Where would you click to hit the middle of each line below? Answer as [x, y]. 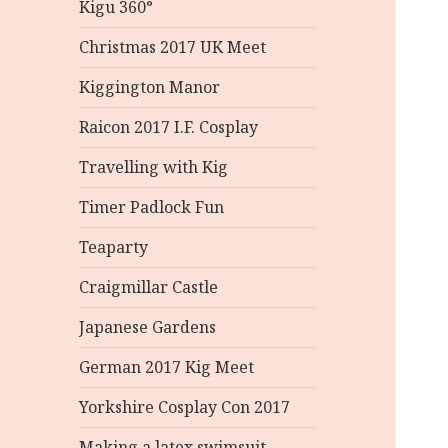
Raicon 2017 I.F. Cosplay [169, 127]
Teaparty [114, 247]
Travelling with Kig [154, 167]
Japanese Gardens [148, 327]
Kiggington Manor [150, 87]
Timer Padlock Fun [152, 207]
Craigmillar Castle [149, 287]
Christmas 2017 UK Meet [173, 47]
